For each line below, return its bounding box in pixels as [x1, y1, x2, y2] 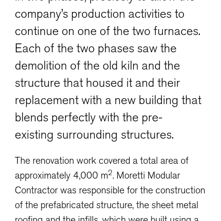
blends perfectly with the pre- [15, 109, 163, 125]
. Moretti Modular [112, 169, 180, 182]
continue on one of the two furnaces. [15, 23, 200, 39]
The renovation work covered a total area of [15, 154, 188, 167]
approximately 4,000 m [15, 169, 108, 182]
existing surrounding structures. [15, 126, 174, 143]
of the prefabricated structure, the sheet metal [15, 198, 198, 211]
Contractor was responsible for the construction [15, 184, 205, 196]
